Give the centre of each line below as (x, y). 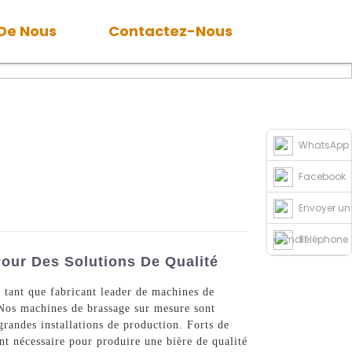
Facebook (323, 176)
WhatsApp (324, 145)
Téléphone (324, 239)
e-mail (290, 239)
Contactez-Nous (171, 31)
